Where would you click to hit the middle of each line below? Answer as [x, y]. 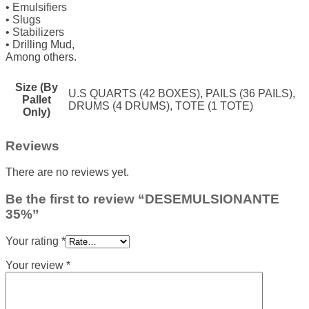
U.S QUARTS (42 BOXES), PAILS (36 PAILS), [182, 94]
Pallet [37, 100]
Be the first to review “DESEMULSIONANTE [142, 199]
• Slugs [23, 20]
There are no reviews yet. [67, 172]
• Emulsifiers [36, 8]
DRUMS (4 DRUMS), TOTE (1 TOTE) [161, 106]
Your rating [33, 241]
